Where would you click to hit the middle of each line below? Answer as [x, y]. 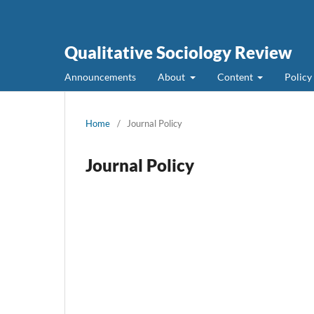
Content [236, 76]
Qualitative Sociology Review [178, 52]
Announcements [100, 76]
